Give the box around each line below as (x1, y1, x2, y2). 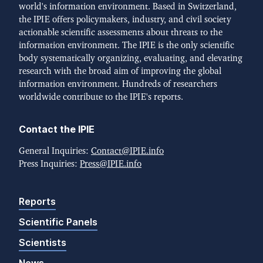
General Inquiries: (19, 146, 91, 156)
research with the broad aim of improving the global (19, 66, 221, 76)
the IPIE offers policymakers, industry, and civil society (19, 15, 231, 24)
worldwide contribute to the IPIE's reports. (19, 92, 183, 102)
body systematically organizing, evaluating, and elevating (19, 53, 242, 63)
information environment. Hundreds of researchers (19, 79, 217, 89)
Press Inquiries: (19, 159, 80, 168)
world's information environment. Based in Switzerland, (19, 2, 237, 11)
